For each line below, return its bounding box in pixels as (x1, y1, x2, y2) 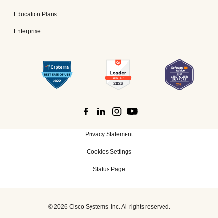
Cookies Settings (87, 148, 131, 155)
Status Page (93, 165, 125, 173)
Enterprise (14, 27, 41, 35)
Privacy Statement (85, 130, 133, 138)
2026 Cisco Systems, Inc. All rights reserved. (54, 203, 170, 210)
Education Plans (14, 10, 57, 18)
